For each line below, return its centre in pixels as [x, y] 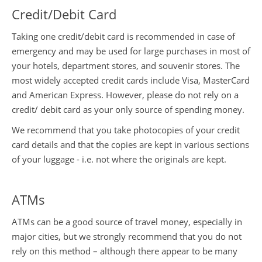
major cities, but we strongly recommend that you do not [127, 236]
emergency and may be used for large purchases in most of [131, 51]
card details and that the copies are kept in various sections [130, 144]
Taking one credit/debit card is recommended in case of [123, 36]
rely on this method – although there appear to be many [125, 251]
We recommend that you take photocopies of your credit [126, 130]
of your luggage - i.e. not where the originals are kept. [119, 159]
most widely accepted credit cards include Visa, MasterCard [131, 80]
